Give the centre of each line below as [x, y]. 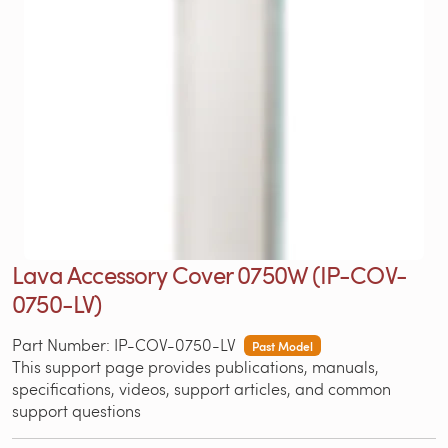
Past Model [282, 345]
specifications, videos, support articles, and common [201, 388]
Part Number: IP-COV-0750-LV [124, 344]
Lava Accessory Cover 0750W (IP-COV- [210, 274]
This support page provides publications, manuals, [195, 366]
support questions [76, 410]
